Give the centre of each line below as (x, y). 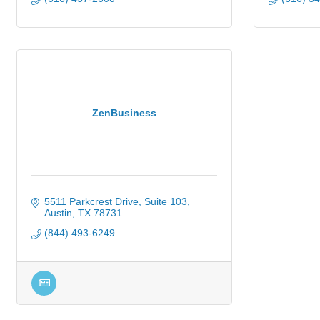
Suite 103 (165, 201)
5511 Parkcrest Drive (91, 201)
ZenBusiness (124, 112)
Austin (58, 213)
